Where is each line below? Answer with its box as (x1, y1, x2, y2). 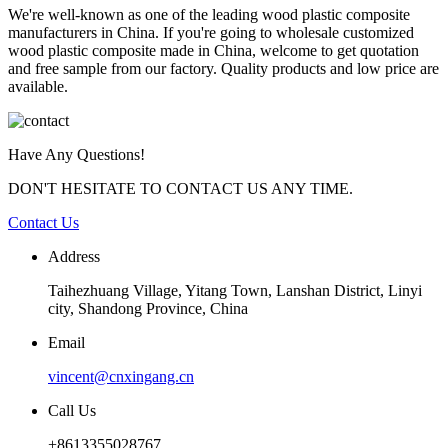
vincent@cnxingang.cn (48, 367, 194, 385)
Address (48, 247, 100, 265)
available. (8, 77, 68, 95)
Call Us (48, 401, 96, 419)
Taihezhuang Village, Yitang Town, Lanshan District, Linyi (48, 281, 422, 299)
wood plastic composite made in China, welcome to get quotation (8, 41, 419, 59)
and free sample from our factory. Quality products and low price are (8, 59, 439, 77)
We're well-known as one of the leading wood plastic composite (8, 5, 410, 23)
